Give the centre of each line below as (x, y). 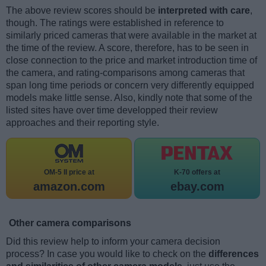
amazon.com (69, 186)
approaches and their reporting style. (83, 122)
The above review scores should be (82, 10)
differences (234, 254)
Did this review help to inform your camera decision (113, 241)
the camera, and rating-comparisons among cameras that (125, 72)
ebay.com (197, 186)
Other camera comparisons (70, 223)
